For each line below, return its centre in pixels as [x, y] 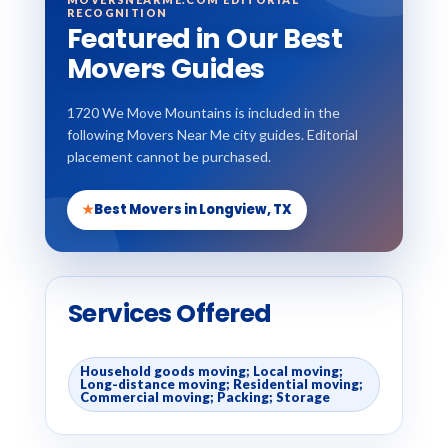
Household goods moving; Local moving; [211, 371]
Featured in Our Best [204, 38]
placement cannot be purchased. [168, 156]
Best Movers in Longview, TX [192, 209]
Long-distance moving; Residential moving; [221, 384]
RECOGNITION [117, 12]
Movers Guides [165, 68]
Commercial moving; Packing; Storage [204, 397]
